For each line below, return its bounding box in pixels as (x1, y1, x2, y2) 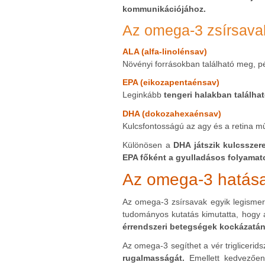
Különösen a (122, 140, 174, 150)
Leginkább (122, 90, 161, 100)
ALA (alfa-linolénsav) (122, 46, 207, 56)
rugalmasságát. (122, 253, 185, 263)
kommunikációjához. (122, 4, 206, 14)
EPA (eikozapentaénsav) (122, 77, 219, 88)
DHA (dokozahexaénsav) (122, 108, 221, 118)
